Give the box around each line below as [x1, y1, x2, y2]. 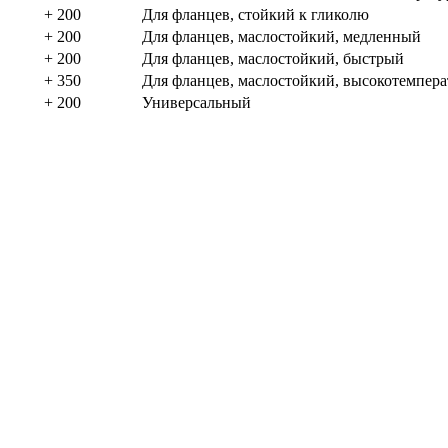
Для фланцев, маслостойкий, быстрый [142, 49, 404, 67]
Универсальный [142, 93, 251, 111]
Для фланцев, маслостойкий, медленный [142, 27, 421, 45]
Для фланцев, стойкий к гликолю [142, 5, 369, 23]
